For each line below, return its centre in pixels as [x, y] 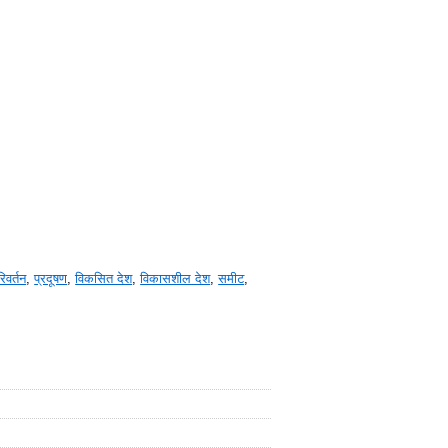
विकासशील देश [175, 279]
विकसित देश [104, 279]
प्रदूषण [51, 279]
